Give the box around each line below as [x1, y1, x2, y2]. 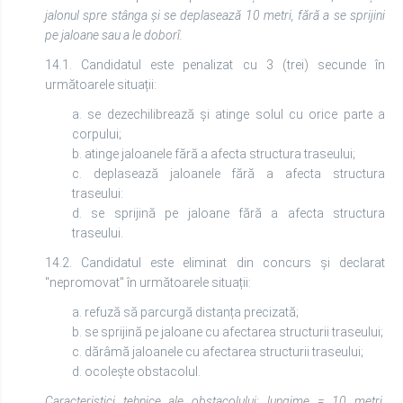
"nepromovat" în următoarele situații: [45, 275, 251, 290]
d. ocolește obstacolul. [72, 364, 201, 379]
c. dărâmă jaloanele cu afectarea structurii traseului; [72, 345, 363, 359]
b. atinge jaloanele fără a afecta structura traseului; [72, 147, 355, 161]
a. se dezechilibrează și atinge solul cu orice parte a [72, 107, 385, 121]
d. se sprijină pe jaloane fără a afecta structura [72, 206, 385, 220]
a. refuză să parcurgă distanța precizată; [72, 305, 299, 319]
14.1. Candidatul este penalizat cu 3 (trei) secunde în [45, 58, 385, 72]
